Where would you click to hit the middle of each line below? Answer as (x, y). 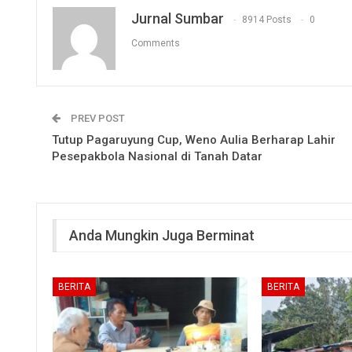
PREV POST (97, 118)
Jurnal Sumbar (178, 18)
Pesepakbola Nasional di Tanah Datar (157, 156)
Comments (156, 44)
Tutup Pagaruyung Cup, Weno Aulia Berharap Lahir (194, 139)
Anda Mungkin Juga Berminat (162, 235)
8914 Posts (267, 20)
